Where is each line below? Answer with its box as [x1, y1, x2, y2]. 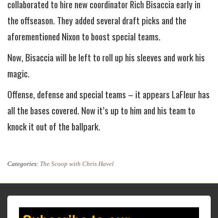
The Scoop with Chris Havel [40, 160, 114, 168]
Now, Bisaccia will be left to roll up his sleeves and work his [7, 51, 205, 64]
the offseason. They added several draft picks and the [7, 14, 186, 27]
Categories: [7, 160, 40, 168]
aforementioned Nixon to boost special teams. [7, 30, 161, 43]
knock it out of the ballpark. [7, 120, 100, 133]
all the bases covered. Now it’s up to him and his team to [7, 104, 195, 117]
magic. [7, 67, 30, 80]
